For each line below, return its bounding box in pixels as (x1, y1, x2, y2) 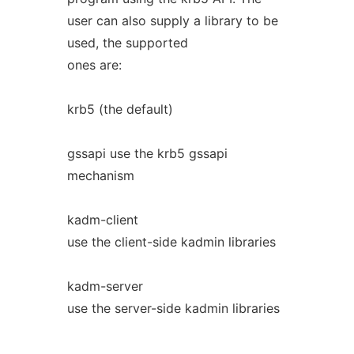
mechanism (66, 168, 134, 183)
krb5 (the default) (66, 101, 173, 117)
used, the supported (66, 35, 188, 51)
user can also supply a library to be (66, 13, 278, 28)
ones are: (66, 57, 122, 73)
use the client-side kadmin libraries (66, 234, 276, 250)
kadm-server (66, 278, 143, 294)
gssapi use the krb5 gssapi (66, 145, 228, 161)
